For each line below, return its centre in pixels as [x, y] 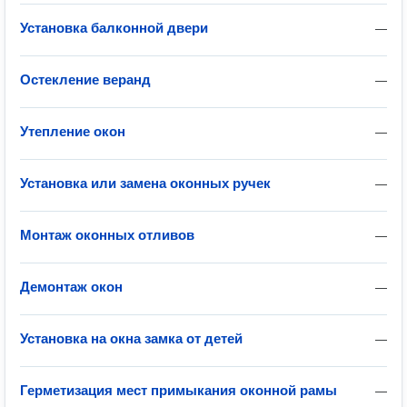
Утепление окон [73, 131]
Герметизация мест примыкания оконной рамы [179, 390]
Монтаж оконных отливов [107, 235]
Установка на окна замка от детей [131, 338]
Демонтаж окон [71, 287]
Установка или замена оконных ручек [145, 183]
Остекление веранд [85, 79]
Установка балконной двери [114, 28]
